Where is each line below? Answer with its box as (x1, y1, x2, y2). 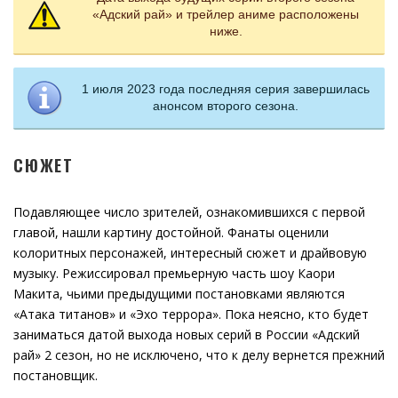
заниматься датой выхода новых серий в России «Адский (13, 326, 360, 343)
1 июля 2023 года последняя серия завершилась (82, 82, 370, 96)
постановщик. (13, 367, 98, 384)
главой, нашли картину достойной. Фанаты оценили (13, 224, 329, 241)
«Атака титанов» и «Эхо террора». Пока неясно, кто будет (13, 306, 369, 322)
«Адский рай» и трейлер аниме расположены (92, 7, 359, 21)
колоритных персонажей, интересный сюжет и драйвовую (13, 244, 367, 261)
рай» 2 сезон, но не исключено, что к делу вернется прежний (13, 346, 385, 363)
